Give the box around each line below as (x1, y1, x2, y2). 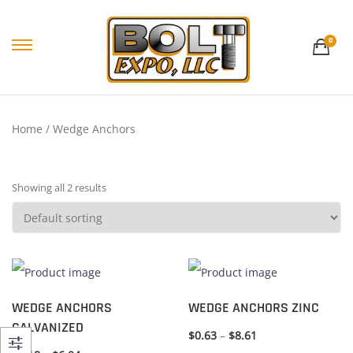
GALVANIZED (12, 318, 84, 336)
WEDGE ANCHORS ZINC (188, 298, 319, 317)
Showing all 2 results (12, 180, 106, 195)
